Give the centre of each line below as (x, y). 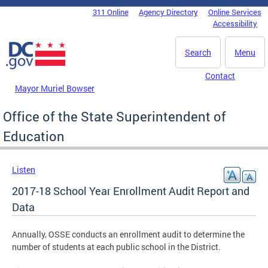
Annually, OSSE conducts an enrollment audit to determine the (128, 234)
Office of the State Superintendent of (115, 116)
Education (34, 136)
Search (198, 52)
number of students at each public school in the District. (116, 246)
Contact (220, 76)
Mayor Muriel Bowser (55, 88)
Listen (24, 169)
